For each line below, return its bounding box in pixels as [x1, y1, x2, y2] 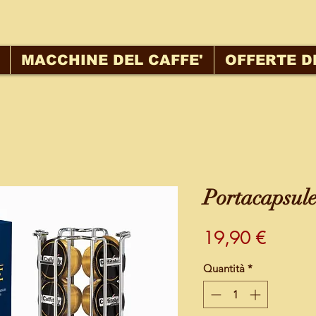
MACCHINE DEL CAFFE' [20, 52, 203, 68]
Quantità [202, 262, 245, 276]
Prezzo [265, 226, 312, 249]
